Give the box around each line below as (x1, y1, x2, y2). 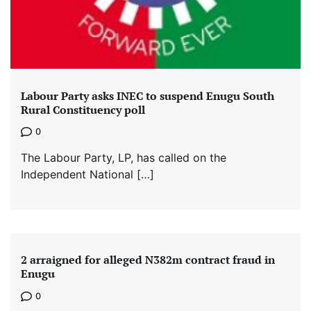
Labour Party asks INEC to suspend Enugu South (21, 87, 274, 103)
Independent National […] (21, 167, 154, 181)
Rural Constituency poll (21, 101, 145, 117)
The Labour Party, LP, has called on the (21, 151, 226, 165)
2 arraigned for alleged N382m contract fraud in (21, 252, 275, 268)
